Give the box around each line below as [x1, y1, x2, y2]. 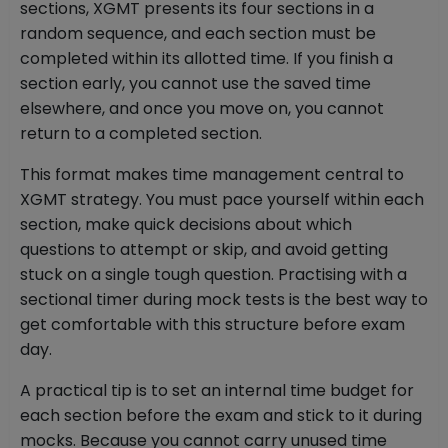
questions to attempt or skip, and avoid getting [20, 238, 388, 262]
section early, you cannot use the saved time [20, 72, 371, 96]
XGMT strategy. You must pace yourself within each [20, 188, 424, 212]
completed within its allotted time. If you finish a [20, 47, 393, 71]
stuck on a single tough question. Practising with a [20, 263, 407, 287]
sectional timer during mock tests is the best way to [20, 288, 428, 312]
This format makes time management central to [20, 163, 404, 187]
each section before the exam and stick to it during [20, 404, 422, 428]
